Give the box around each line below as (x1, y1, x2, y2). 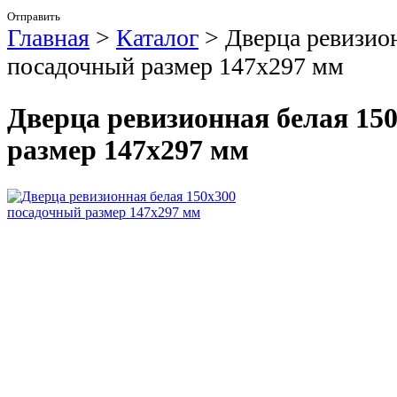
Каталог (116, 24, 198, 51)
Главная (7, 24, 90, 51)
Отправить (7, 10, 60, 23)
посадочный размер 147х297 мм (7, 52, 344, 80)
